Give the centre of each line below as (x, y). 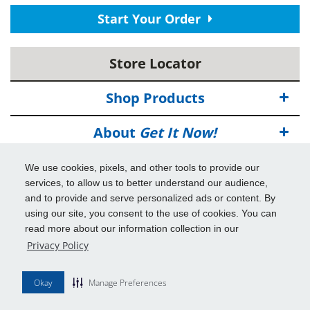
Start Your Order (151, 18)
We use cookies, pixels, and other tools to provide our (142, 168)
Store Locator (155, 63)
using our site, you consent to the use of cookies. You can (151, 213)
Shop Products (155, 98)
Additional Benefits (155, 236)
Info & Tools (155, 201)
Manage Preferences (128, 282)
